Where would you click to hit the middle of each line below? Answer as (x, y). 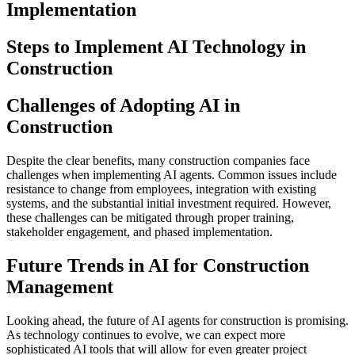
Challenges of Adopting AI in (123, 105)
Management (60, 286)
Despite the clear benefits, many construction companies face (158, 160)
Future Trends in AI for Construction (158, 265)
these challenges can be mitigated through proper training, (150, 217)
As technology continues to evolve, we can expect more (146, 334)
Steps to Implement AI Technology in (156, 46)
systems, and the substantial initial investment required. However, (169, 203)
